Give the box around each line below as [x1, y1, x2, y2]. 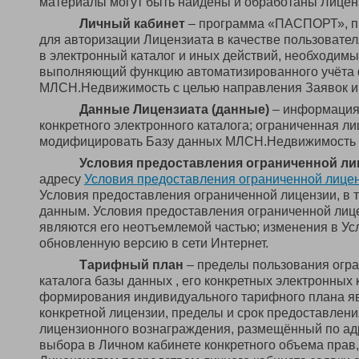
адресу [39, 172, 84, 186]
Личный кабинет [79, 17, 185, 30]
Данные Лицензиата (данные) [79, 103, 269, 116]
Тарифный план [79, 258, 184, 272]
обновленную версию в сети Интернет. [39, 236, 268, 250]
